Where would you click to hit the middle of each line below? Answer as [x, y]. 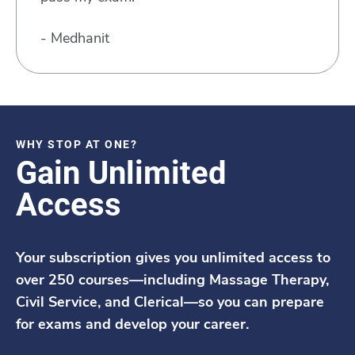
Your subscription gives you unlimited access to [173, 257]
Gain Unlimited [121, 173]
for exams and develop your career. [132, 324]
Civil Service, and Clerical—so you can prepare [170, 302]
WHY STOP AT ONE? [76, 144]
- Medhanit [75, 38]
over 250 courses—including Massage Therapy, [172, 279]
